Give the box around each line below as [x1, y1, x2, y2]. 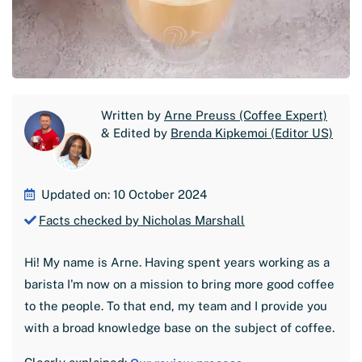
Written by [101, 108, 164, 123]
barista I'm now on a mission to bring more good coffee [24, 277, 335, 292]
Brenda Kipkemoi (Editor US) [170, 126, 333, 141]
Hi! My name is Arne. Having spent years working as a [24, 255, 330, 270]
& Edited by [101, 126, 170, 141]
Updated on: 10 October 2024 [41, 187, 208, 202]
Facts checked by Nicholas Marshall [39, 213, 245, 228]
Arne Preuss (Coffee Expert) [164, 108, 327, 123]
